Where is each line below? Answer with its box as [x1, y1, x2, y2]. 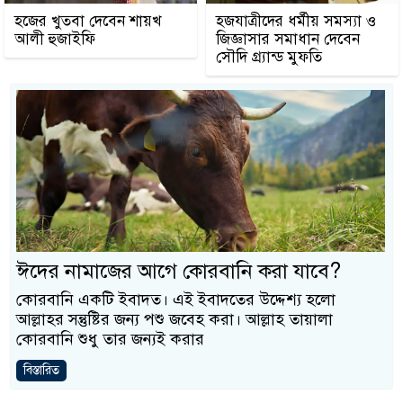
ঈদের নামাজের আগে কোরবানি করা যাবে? [16, 258, 341, 284]
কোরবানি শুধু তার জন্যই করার [16, 329, 204, 349]
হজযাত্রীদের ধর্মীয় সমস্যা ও [216, 12, 376, 31]
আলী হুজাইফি [14, 30, 95, 49]
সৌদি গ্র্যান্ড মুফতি [216, 48, 322, 67]
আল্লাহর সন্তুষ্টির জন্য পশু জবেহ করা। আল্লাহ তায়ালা [16, 309, 333, 329]
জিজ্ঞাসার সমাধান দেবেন [216, 30, 360, 49]
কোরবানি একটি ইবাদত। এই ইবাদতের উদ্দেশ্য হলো [16, 290, 336, 309]
